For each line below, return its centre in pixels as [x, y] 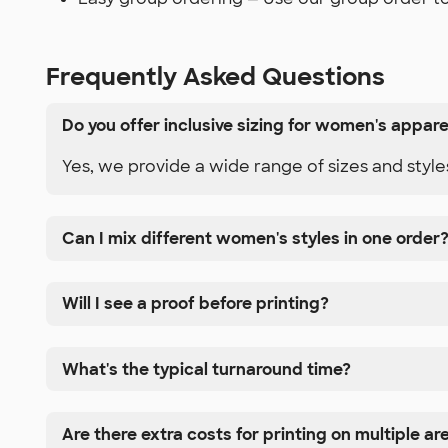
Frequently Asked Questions [215, 76]
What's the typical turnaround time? [206, 369]
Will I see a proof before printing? [195, 304]
